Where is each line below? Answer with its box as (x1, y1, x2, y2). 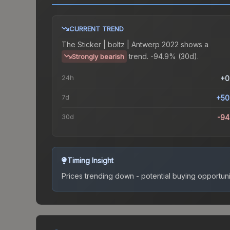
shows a (179, 40, 208, 49)
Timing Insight (67, 156, 113, 165)
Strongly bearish (72, 52, 124, 61)
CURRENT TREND (69, 25, 124, 33)
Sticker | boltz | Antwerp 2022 (78, 40, 179, 49)
